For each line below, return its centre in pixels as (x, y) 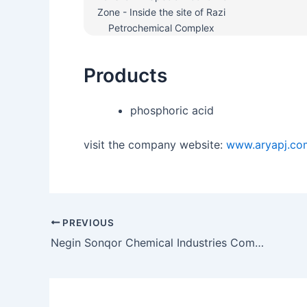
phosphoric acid (172, 110)
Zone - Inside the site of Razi (161, 12)
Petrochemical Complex (161, 28)
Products (125, 75)
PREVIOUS (87, 222)
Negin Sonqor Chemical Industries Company (259, 242)
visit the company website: (155, 145)
